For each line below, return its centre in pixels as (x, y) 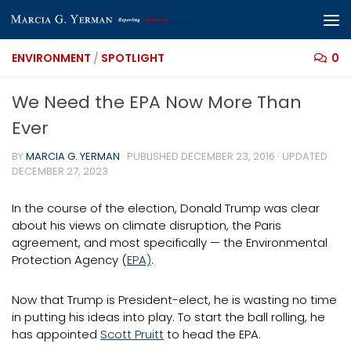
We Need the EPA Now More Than (157, 102)
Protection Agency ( (69, 260)
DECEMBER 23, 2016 (228, 156)
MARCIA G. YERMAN (73, 156)
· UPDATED (301, 156)
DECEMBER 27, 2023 (60, 171)
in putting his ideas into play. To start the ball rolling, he (168, 317)
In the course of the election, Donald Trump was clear (166, 208)
